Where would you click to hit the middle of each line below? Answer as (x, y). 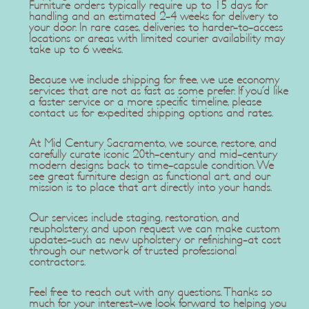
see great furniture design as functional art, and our (149, 176)
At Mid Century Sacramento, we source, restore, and (152, 143)
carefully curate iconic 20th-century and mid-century (153, 154)
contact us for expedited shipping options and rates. (151, 113)
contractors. (57, 262)
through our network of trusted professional (132, 251)
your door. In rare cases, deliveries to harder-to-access (156, 27)
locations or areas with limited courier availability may (157, 38)
